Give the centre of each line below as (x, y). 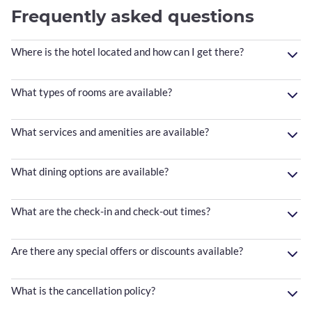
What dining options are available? (90, 171)
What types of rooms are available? (92, 92)
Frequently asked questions (133, 16)
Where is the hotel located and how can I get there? (127, 52)
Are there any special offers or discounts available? (127, 251)
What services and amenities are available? (110, 131)
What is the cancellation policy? (83, 291)
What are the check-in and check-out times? (111, 211)
